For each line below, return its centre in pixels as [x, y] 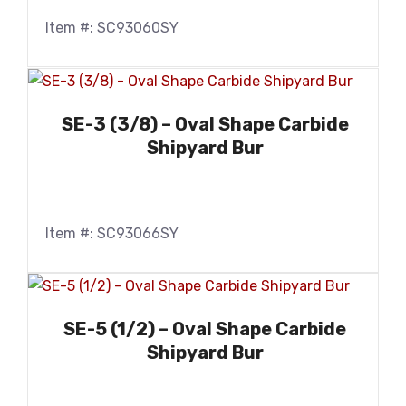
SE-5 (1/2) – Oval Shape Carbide [205, 329]
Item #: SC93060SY [112, 27]
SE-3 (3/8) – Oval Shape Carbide [205, 124]
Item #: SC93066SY [112, 233]
